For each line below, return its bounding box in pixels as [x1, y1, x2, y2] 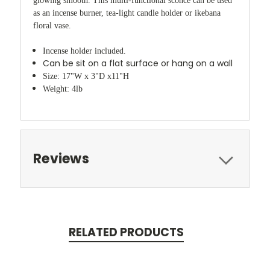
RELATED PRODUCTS [68, 224, 184, 241]
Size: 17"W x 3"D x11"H [43, 72, 130, 81]
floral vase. [33, 21, 76, 31]
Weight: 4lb [43, 84, 83, 94]
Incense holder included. [43, 46, 129, 56]
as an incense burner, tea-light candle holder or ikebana [33, 8, 221, 18]
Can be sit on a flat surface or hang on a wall [43, 57, 233, 70]
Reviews [33, 149, 89, 169]
